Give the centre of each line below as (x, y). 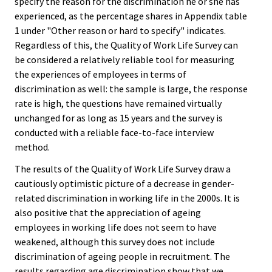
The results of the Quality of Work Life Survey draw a (123, 169)
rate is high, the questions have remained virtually (118, 103)
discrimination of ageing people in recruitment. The (122, 257)
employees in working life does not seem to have (116, 227)
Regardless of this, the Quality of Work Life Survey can (126, 45)
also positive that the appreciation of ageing (108, 213)
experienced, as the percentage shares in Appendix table (131, 15)
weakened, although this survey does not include (115, 242)
